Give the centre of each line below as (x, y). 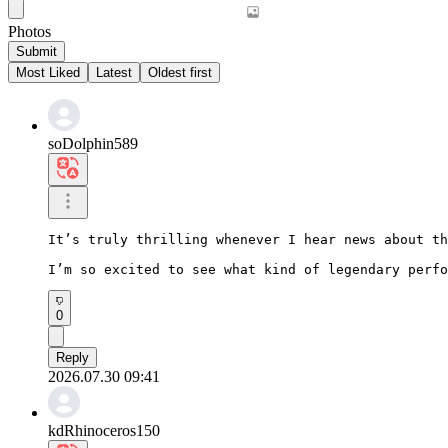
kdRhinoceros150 (104, 430)
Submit (36, 51)
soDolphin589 (93, 143)
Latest (114, 72)
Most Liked (48, 72)
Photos (29, 31)
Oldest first (180, 72)
